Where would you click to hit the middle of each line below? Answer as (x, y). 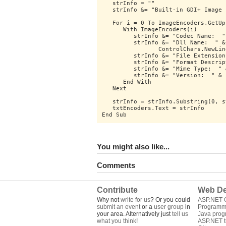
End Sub (114, 115)
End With (127, 82)
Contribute (117, 190)
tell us (180, 214)
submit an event (119, 207)
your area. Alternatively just (134, 214)
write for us (135, 200)
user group (169, 207)
